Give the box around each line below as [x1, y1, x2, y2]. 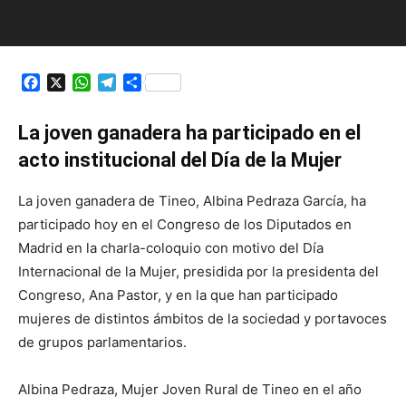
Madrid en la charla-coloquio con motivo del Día [18, 239, 324, 256]
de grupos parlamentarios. [18, 333, 187, 351]
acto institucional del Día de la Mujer [18, 149, 342, 171]
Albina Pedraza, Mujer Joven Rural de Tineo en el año [18, 381, 362, 398]
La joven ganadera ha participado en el [18, 121, 361, 144]
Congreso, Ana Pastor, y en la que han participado [18, 286, 338, 304]
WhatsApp [91, 72, 161, 92]
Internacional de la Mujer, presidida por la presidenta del [18, 263, 379, 280]
